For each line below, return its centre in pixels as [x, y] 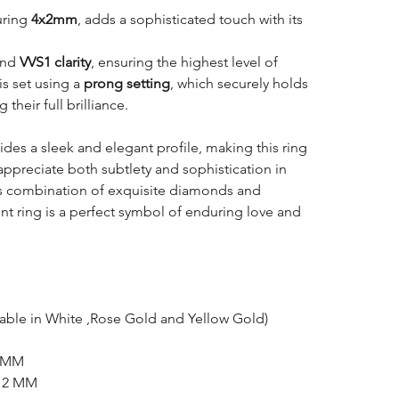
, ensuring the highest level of [184, 61]
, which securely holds [239, 83]
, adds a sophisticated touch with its [190, 19]
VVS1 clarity [55, 61]
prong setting [126, 83]
